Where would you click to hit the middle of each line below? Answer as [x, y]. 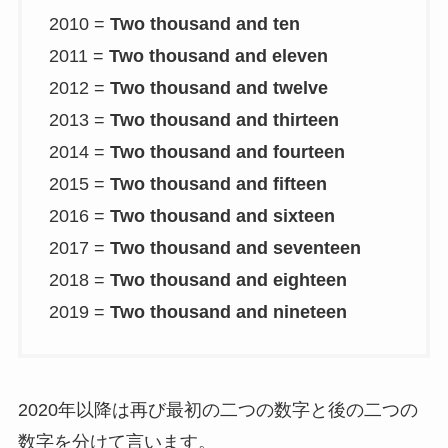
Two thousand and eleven [218, 55]
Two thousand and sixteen [222, 215]
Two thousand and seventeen [235, 247]
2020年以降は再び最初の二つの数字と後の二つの [217, 410]
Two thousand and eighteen [228, 279]
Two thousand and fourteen [227, 151]
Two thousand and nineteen [228, 311]
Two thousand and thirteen [224, 119]
